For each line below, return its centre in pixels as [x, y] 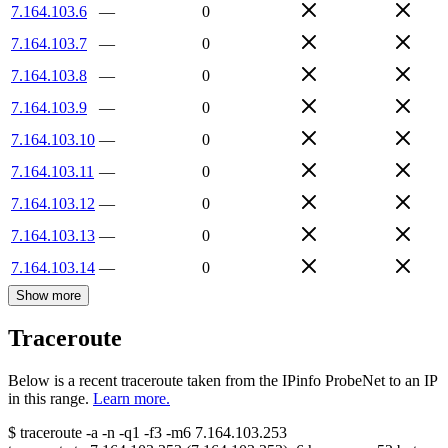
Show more [48, 295]
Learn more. [131, 399]
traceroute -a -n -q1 [80, 433]
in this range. [48, 399]
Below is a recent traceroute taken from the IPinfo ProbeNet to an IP [222, 381]
